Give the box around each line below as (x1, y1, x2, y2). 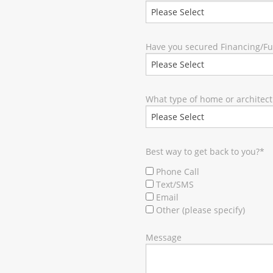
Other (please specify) (156, 204, 245, 216)
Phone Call (156, 166, 199, 178)
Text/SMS (156, 179, 194, 191)
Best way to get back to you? (146, 146, 260, 158)
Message (146, 232, 182, 244)
